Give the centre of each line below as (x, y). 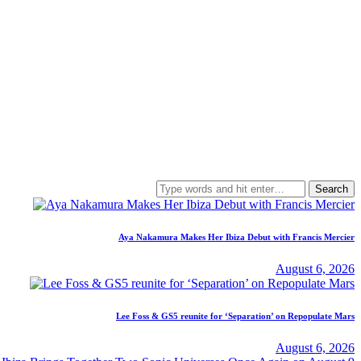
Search (173, 187)
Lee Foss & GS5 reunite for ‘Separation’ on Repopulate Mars (235, 315)
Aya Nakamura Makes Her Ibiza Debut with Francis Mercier (237, 237)
